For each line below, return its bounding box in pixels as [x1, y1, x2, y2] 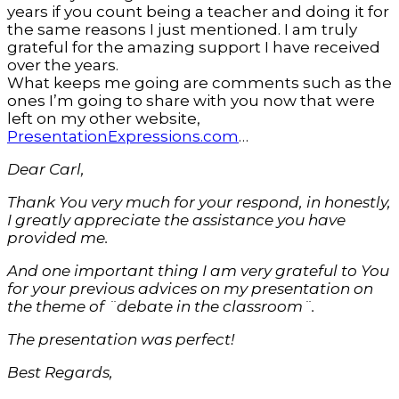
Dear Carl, [7, 160, 85, 179]
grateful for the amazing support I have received [7, 38, 380, 57]
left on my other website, [7, 110, 200, 128]
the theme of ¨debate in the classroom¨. [7, 297, 315, 316]
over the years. [7, 56, 118, 75]
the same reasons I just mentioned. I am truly [7, 20, 357, 39]
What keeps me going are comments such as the [7, 74, 392, 93]
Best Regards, [7, 363, 113, 382]
